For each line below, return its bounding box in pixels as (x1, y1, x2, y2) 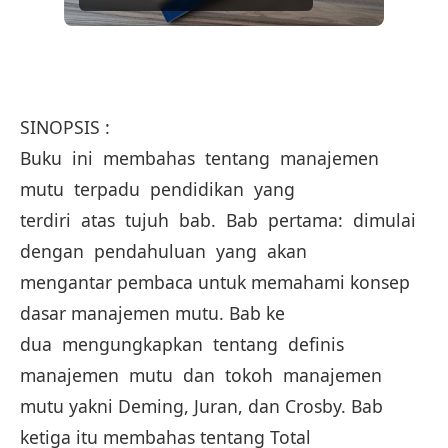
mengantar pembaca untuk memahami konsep (20, 270, 410, 294)
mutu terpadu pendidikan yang (20, 177, 300, 201)
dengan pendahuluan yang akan (20, 239, 312, 263)
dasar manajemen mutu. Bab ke (20, 301, 290, 325)
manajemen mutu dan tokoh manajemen (20, 363, 387, 387)
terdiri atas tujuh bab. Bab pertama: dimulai (20, 208, 421, 232)
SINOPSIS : (20, 115, 110, 139)
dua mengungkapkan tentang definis (20, 332, 349, 356)
